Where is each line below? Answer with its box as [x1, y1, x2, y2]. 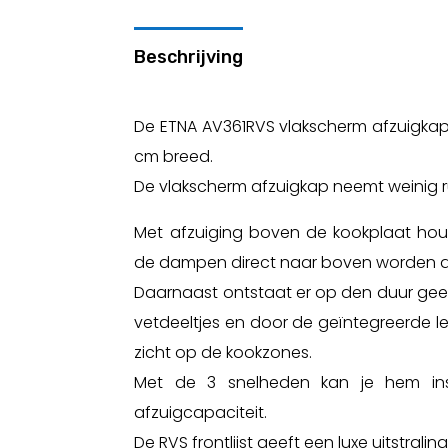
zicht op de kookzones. [134, 340, 313, 364]
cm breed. [134, 144, 214, 168]
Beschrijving [134, 45, 244, 68]
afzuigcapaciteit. [134, 400, 268, 424]
